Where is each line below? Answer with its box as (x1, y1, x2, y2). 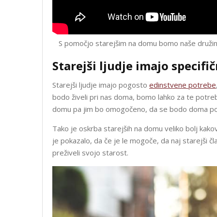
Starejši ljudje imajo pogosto (52, 79, 149, 90)
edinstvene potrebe (149, 79, 216, 90)
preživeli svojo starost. (52, 147, 128, 157)
